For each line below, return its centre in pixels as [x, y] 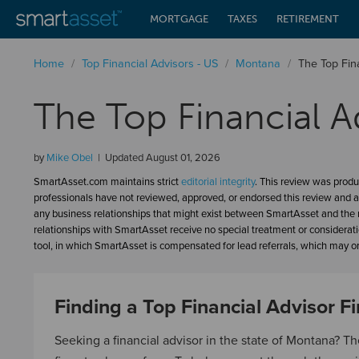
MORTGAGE [179, 19]
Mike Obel [70, 158]
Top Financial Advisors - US [150, 64]
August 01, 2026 [183, 158]
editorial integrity [218, 182]
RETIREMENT [308, 19]
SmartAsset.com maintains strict [107, 182]
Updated [124, 158]
